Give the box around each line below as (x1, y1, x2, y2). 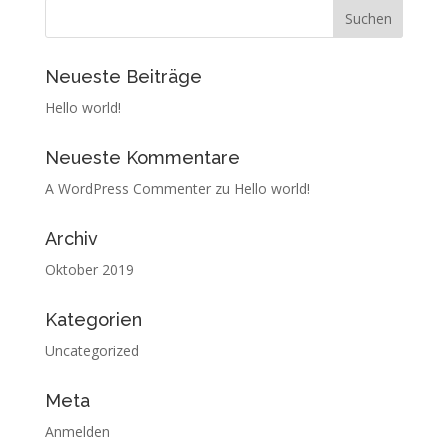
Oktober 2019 (44, 260, 134, 279)
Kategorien (44, 309, 142, 330)
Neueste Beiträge (44, 66, 202, 87)
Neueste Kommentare (44, 147, 240, 168)
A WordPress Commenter (44, 179, 211, 198)
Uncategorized (44, 341, 139, 360)
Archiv (44, 228, 98, 249)
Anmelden (44, 422, 110, 441)
